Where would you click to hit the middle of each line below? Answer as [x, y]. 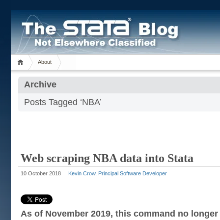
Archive [40, 84]
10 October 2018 [41, 173]
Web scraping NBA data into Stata [107, 158]
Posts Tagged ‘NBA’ [63, 102]
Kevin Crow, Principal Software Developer [118, 173]
